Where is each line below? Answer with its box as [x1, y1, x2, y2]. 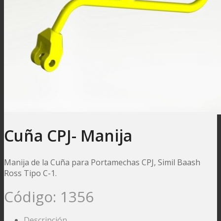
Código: [4, 186, 60, 207]
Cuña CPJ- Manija [4, 125, 132, 147]
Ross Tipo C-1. [4, 167, 57, 179]
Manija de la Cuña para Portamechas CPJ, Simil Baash [4, 156, 200, 168]
